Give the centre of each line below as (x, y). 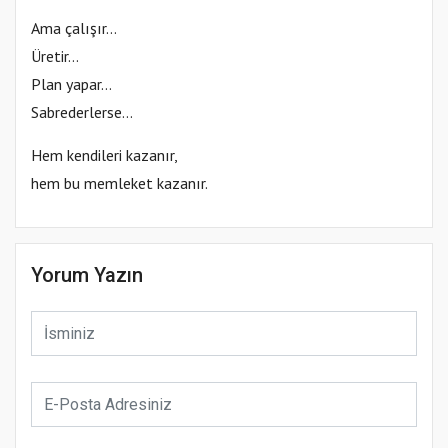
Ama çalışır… (74, 27)
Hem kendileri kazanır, (104, 154)
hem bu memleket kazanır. (119, 182)
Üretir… (55, 55)
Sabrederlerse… (82, 111)
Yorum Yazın (87, 274)
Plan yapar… (71, 83)
